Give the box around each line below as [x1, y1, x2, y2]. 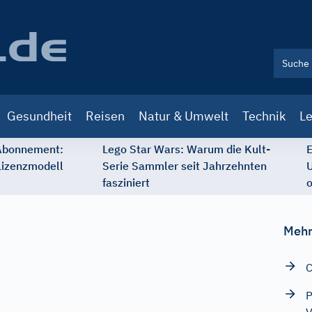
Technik [242, 108, 286, 124]
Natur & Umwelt [139, 108, 228, 124]
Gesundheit [7, 108, 72, 124]
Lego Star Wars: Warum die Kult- [102, 142, 270, 156]
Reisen [86, 108, 125, 124]
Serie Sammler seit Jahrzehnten [102, 159, 267, 173]
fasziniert [102, 175, 150, 189]
